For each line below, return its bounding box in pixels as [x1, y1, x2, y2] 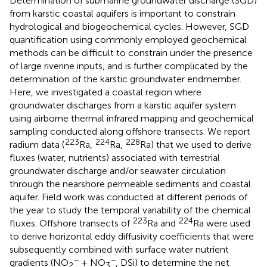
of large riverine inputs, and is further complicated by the [10, 60, 248, 72]
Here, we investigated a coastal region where [10, 86, 201, 98]
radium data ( [10, 138, 64, 150]
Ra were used [193, 217, 250, 229]
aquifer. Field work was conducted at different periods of [10, 191, 247, 203]
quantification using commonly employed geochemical [10, 33, 247, 45]
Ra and [147, 217, 178, 229]
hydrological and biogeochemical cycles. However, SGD [10, 20, 249, 32]
